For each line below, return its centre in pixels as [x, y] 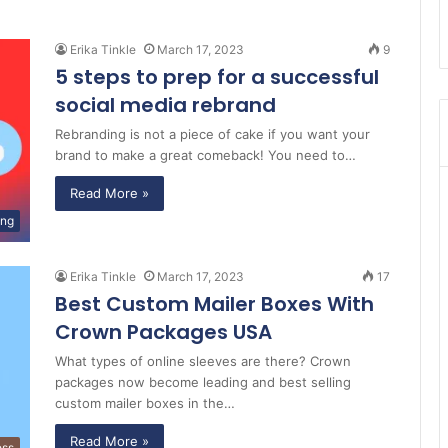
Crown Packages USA [163, 332]
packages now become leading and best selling [203, 382]
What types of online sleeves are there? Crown [203, 361]
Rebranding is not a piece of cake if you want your [212, 134]
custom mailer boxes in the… [145, 403]
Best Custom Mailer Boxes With [214, 304]
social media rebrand [165, 105]
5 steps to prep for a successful [217, 77]
